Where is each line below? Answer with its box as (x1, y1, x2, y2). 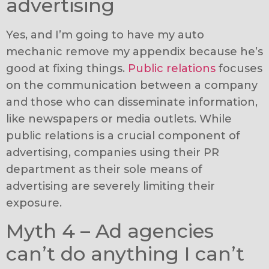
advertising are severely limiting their (6, 179, 215, 193)
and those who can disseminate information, (6, 95, 258, 109)
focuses (216, 61, 262, 75)
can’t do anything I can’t (6, 241, 244, 265)
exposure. (6, 196, 62, 210)
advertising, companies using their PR (6, 145, 219, 159)
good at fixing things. (6, 61, 128, 75)
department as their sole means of (6, 162, 202, 176)
